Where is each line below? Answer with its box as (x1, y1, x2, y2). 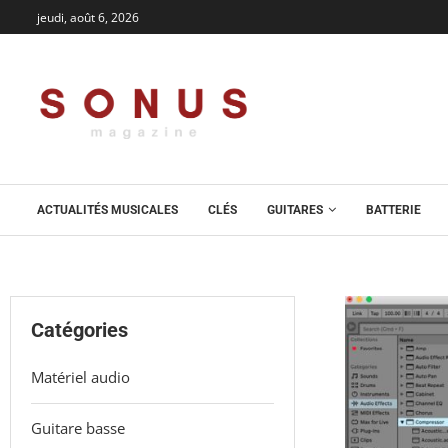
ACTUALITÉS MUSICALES (37, 203, 178, 217)
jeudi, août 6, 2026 (37, 8, 139, 26)
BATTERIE (366, 203, 421, 217)
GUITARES (267, 203, 323, 217)
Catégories (31, 318, 128, 342)
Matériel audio (31, 367, 130, 387)
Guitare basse (31, 418, 125, 438)
